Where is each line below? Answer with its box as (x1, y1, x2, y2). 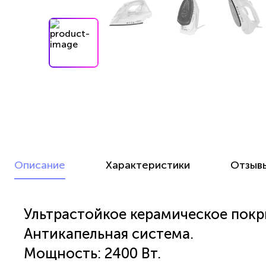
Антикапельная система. (24, 224, 194, 242)
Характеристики (106, 158, 190, 172)
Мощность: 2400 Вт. (24, 244, 161, 262)
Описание (14, 158, 65, 172)
